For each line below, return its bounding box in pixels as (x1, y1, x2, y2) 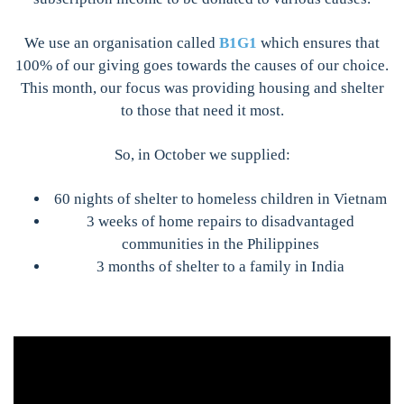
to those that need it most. (120, 102, 284, 119)
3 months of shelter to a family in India (96, 258, 344, 275)
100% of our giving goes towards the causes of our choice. (15, 57, 389, 74)
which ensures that (257, 34, 380, 51)
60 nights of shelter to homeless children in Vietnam (53, 190, 387, 207)
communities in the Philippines (121, 235, 319, 252)
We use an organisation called (24, 34, 219, 51)
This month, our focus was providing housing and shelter (20, 79, 384, 96)
